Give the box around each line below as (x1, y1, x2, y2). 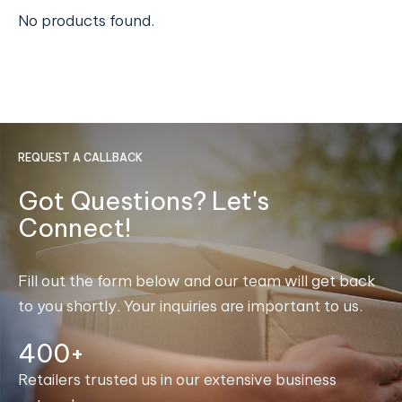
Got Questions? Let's (18, 185, 269, 217)
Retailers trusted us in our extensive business (18, 370, 336, 390)
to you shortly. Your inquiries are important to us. (18, 296, 363, 317)
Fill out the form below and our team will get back (18, 271, 375, 292)
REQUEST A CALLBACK (18, 151, 143, 165)
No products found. (18, 11, 154, 31)
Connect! (18, 212, 131, 244)
